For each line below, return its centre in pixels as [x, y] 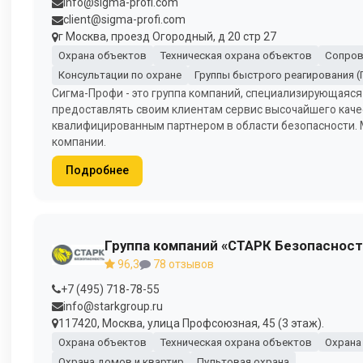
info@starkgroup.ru [113, 306]
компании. [79, 141]
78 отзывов [182, 265]
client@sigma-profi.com [124, 20]
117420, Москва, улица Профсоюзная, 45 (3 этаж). [191, 323]
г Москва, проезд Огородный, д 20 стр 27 [167, 37]
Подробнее [97, 171]
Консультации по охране [120, 75]
